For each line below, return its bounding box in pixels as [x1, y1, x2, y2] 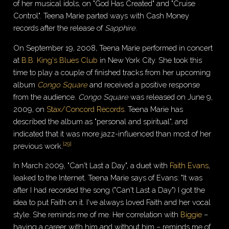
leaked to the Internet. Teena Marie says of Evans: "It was [13, 173, 203, 182]
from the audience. [13, 92, 79, 101]
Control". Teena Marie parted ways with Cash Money [13, 11, 190, 20]
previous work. [13, 141, 63, 150]
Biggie [180, 210, 202, 219]
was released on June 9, [128, 92, 213, 101]
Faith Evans [170, 161, 209, 170]
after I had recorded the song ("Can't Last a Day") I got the [13, 186, 205, 195]
